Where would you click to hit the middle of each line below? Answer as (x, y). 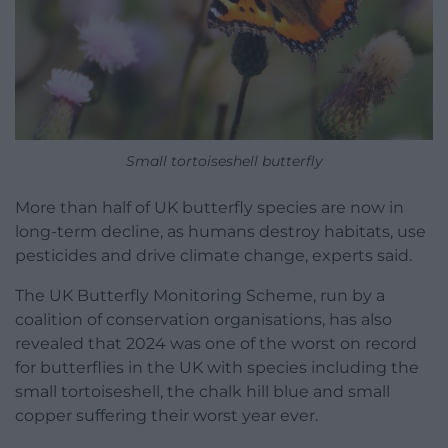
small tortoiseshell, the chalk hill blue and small (202, 391)
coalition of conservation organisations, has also (203, 319)
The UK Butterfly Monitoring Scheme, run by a (200, 295)
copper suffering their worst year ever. (166, 415)
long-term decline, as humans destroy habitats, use (220, 231)
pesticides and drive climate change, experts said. (213, 255)
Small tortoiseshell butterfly (224, 160)
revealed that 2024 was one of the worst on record (216, 343)
